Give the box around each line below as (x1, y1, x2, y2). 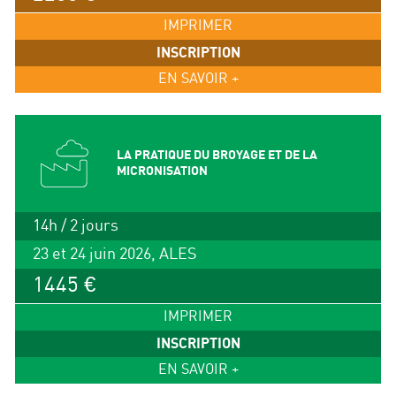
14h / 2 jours (32, 217, 118, 235)
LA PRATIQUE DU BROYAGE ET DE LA (116, 148, 317, 163)
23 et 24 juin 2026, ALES (32, 246, 197, 263)
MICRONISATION (116, 164, 208, 179)
